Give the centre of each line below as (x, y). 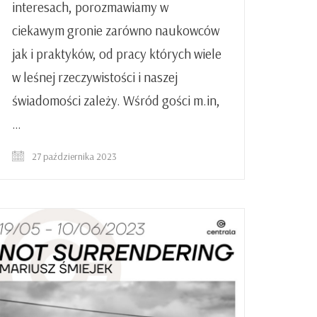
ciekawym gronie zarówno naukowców (116, 31)
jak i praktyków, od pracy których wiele (117, 54)
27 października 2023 (73, 157)
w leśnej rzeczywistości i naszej (95, 77)
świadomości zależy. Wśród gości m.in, (116, 101)
